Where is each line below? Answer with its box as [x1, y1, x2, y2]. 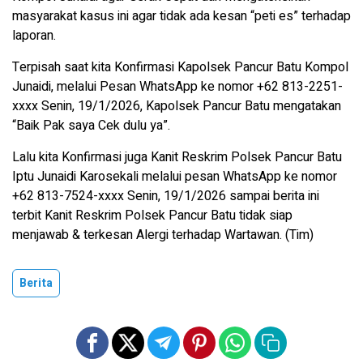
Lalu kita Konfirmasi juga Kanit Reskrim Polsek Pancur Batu [12, 147, 342, 167]
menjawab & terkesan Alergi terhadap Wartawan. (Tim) [12, 224, 314, 245]
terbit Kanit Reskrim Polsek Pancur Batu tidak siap [12, 205, 293, 225]
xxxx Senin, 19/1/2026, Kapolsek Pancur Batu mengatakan [12, 96, 341, 116]
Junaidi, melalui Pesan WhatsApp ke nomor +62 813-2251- [12, 76, 343, 96]
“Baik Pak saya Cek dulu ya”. [12, 115, 170, 135]
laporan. [12, 25, 56, 45]
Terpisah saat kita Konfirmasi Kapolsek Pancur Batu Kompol [12, 57, 348, 77]
